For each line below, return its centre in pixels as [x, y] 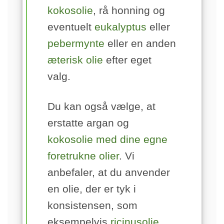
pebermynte [76, 43]
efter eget [127, 59]
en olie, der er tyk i [92, 188]
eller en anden [140, 43]
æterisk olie [75, 59]
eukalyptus [120, 26]
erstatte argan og [88, 122]
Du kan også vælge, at [101, 106]
